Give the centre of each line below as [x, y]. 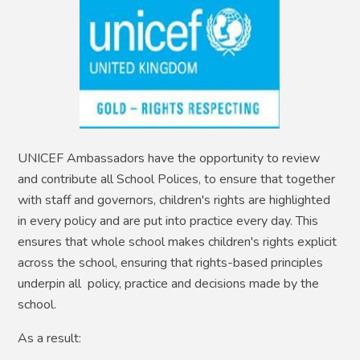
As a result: [50, 339]
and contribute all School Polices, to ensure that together [177, 180]
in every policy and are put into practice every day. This [168, 221]
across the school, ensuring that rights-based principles [171, 263]
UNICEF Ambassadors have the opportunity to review [169, 159]
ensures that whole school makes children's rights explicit [178, 242]
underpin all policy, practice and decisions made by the [169, 284]
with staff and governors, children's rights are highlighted [174, 200]
